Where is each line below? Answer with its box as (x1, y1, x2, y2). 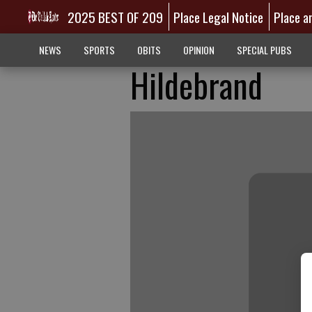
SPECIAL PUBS (236, 42, 292, 57)
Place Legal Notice (173, 7, 264, 26)
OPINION (182, 42, 214, 57)
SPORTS (83, 42, 115, 57)
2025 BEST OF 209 (67, 7, 163, 26)
